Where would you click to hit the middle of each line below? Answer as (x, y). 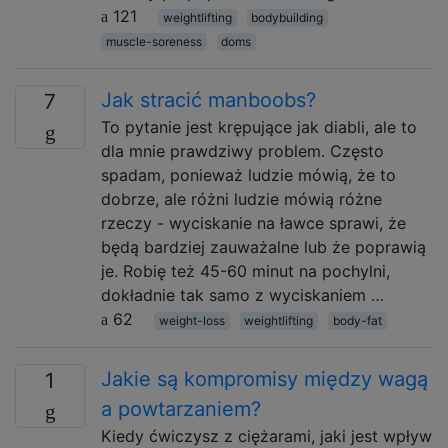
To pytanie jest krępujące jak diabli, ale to (259, 127)
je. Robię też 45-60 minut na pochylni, (245, 271)
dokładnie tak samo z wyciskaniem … (242, 295)
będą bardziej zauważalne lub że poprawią (263, 247)
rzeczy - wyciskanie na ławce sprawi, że (253, 223)
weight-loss (191, 320)
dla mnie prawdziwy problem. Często (242, 151)
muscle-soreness (153, 41)
